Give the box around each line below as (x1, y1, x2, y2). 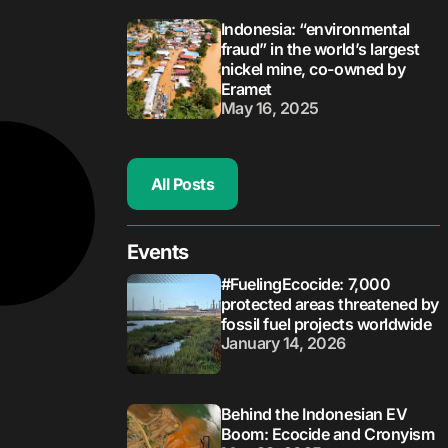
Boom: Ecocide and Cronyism (220, 424, 435, 445)
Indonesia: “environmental (220, 19, 410, 40)
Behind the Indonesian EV (220, 404, 408, 425)
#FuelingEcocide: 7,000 (220, 274, 391, 295)
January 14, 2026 (220, 333, 347, 354)
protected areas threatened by (220, 294, 439, 315)
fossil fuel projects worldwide (220, 314, 432, 335)
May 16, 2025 (220, 98, 319, 119)
